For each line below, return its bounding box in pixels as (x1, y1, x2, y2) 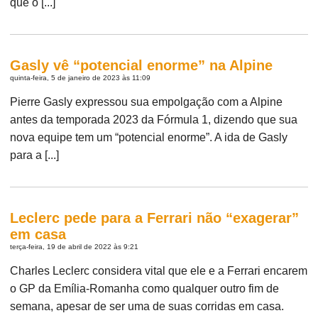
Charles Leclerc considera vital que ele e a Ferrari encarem (10, 264, 308, 277)
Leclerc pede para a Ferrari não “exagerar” (10, 209, 300, 226)
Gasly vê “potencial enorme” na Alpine (10, 57, 273, 73)
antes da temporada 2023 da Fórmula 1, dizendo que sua (10, 113, 298, 126)
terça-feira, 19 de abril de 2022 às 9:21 (10, 242, 139, 251)
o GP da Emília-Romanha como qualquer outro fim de (10, 282, 280, 295)
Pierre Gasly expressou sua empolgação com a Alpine (10, 95, 283, 108)
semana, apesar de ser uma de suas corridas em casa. (10, 300, 285, 312)
